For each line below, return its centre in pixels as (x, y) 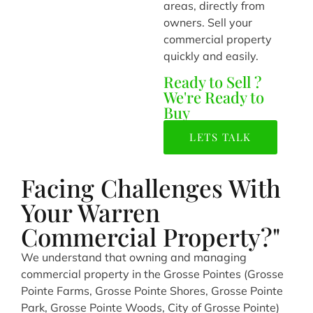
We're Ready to (214, 97)
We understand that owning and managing (134, 257)
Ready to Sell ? (212, 82)
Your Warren (90, 212)
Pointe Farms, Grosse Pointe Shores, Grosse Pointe (152, 291)
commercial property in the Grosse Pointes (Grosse (152, 274)
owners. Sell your (208, 22)
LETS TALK (220, 137)
